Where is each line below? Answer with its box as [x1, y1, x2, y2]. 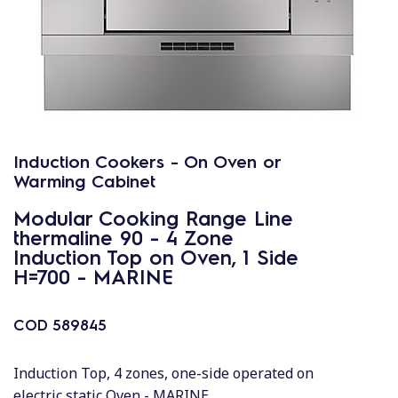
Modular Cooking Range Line [13, 204, 293, 230]
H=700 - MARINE [13, 263, 173, 289]
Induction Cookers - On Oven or [13, 149, 281, 172]
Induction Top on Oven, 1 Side [13, 243, 298, 269]
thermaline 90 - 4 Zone [13, 224, 234, 250]
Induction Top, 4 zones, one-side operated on [13, 363, 314, 383]
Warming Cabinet [13, 169, 155, 192]
